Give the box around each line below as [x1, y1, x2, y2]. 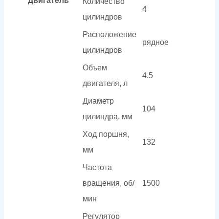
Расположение [83, 30, 136, 39]
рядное [142, 38, 169, 46]
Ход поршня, [83, 130, 129, 138]
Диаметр [83, 96, 114, 105]
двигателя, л [83, 79, 128, 88]
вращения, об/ [83, 178, 134, 187]
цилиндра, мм [83, 112, 132, 121]
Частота [83, 163, 112, 172]
